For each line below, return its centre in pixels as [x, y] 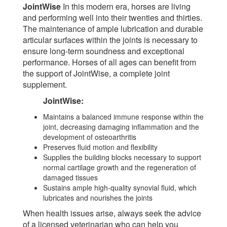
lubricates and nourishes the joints [98, 198]
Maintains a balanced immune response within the [123, 117]
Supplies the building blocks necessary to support [122, 157]
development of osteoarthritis [90, 137]
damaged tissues [70, 178]
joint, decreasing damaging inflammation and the [121, 127]
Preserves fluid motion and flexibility [100, 147]
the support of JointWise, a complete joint [96, 73]
